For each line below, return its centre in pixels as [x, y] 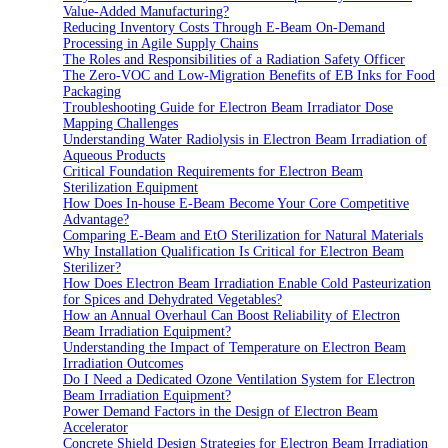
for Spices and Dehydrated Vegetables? [172, 300]
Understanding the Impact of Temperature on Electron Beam [234, 348]
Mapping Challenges [120, 124]
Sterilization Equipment [130, 188]
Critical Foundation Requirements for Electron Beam [213, 172]
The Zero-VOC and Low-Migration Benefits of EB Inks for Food [249, 76]
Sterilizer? [92, 268]
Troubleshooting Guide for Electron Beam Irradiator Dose [228, 108]
